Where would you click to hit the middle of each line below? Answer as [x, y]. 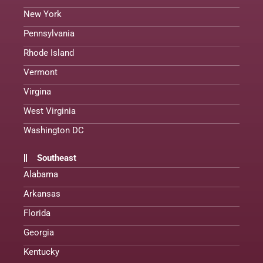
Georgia [39, 232]
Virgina [37, 91]
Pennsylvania [49, 33]
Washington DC [54, 130]
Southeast [56, 158]
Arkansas [42, 193]
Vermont [41, 72]
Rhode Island [49, 53]
